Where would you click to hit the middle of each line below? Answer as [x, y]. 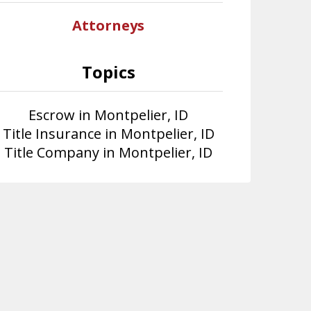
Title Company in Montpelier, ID [109, 152]
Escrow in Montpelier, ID [109, 115]
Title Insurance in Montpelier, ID [108, 134]
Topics [108, 72]
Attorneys [109, 25]
